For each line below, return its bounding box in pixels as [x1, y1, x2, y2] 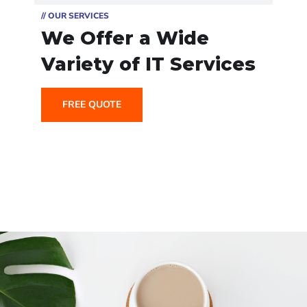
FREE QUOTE [62, 98, 121, 111]
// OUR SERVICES [41, 10, 109, 21]
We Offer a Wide [41, 27, 209, 49]
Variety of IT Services [41, 53, 256, 75]
